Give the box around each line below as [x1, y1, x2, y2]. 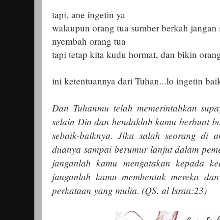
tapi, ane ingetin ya [52, 8, 125, 21]
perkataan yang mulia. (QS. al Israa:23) [52, 183, 207, 196]
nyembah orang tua [52, 34, 126, 47]
